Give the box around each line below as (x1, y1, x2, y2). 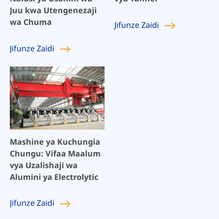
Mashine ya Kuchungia (9, 136, 100, 147)
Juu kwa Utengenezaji (9, 5, 97, 16)
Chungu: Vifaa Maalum (9, 148, 101, 159)
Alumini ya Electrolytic (9, 171, 98, 182)
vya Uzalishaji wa (9, 159, 78, 171)
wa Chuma (9, 17, 52, 28)
